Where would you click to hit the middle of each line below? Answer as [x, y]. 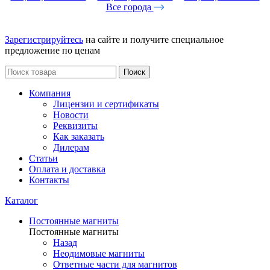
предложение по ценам [52, 50]
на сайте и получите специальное [153, 39]
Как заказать [79, 137]
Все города [130, 7]
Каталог [21, 200]
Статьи [43, 158]
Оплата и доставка [67, 169]
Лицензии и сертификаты [106, 104]
